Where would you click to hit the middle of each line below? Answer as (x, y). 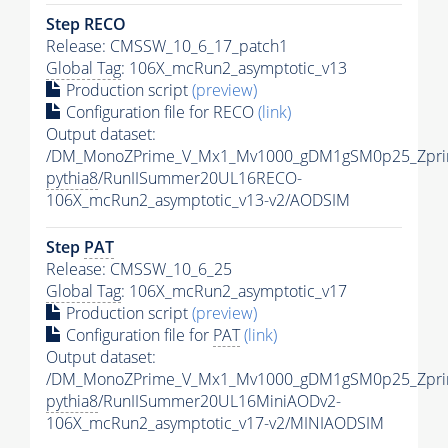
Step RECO (86, 23)
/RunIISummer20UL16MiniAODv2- (219, 400)
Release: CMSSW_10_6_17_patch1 (167, 45)
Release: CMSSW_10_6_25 (139, 268)
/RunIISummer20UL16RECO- (200, 177)
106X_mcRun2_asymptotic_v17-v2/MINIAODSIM (215, 422)
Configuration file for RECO (160, 111)
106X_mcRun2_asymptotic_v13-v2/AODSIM (198, 199)
